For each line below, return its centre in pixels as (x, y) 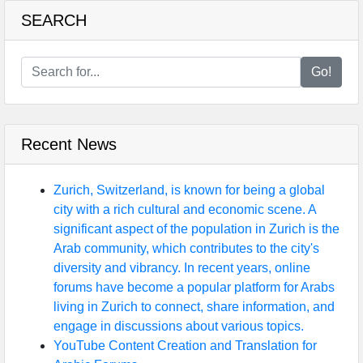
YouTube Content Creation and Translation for (185, 345)
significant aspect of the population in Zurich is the (196, 228)
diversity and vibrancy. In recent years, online (182, 267)
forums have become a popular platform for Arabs (194, 287)
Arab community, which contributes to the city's (186, 248)
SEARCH (54, 20)
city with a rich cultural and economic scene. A (185, 209)
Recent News (69, 144)
